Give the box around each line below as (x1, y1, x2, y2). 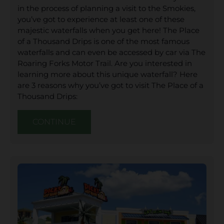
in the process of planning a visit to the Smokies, (17, 3, 195, 13)
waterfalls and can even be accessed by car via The (17, 47, 205, 57)
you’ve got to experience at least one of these (17, 14, 184, 24)
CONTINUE (32, 116, 76, 126)
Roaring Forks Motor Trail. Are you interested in (17, 58, 192, 68)
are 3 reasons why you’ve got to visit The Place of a (17, 80, 203, 90)
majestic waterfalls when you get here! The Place (17, 25, 199, 35)
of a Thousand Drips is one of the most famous (17, 36, 189, 46)
